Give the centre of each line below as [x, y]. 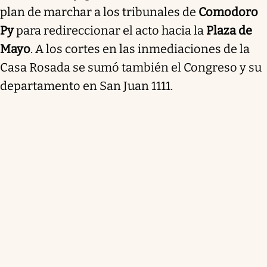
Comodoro [228, 12]
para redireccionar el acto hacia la [110, 30]
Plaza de [229, 30]
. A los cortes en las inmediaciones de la [140, 49]
